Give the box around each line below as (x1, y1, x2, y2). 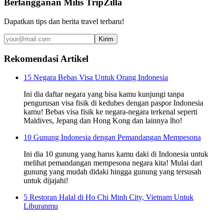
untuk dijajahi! (24, 176, 68, 185)
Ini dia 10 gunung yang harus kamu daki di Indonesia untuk (24, 150, 208, 159)
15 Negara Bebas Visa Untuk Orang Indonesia (24, 73, 168, 82)
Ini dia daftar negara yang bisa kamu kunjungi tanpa (24, 90, 184, 99)
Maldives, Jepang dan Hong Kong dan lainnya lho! (24, 116, 182, 125)
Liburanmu (24, 202, 58, 211)
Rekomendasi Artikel (4, 53, 88, 64)
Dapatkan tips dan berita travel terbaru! (4, 17, 124, 26)
